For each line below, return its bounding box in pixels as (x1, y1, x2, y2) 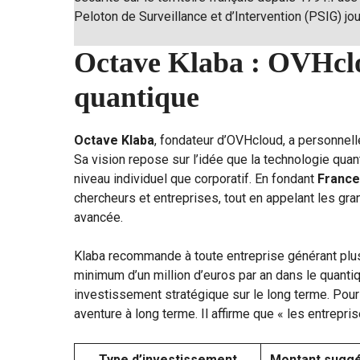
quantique (74, 81, 199, 114)
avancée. (74, 210, 123, 226)
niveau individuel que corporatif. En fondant (74, 171, 317, 187)
